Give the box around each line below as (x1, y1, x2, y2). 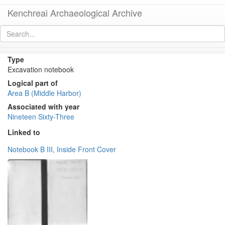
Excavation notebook (8, 64, 74, 74)
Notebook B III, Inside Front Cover (8, 144, 116, 154)
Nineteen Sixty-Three (8, 111, 74, 122)
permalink (94, 41, 125, 51)
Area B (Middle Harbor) (8, 88, 81, 98)
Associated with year (8, 101, 79, 111)
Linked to (8, 127, 40, 137)
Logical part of (8, 78, 58, 88)
